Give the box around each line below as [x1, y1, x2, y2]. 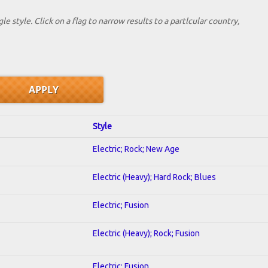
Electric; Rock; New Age [93, 144, 179, 154]
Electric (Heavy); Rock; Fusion [93, 228, 200, 238]
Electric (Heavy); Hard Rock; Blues [93, 172, 216, 182]
